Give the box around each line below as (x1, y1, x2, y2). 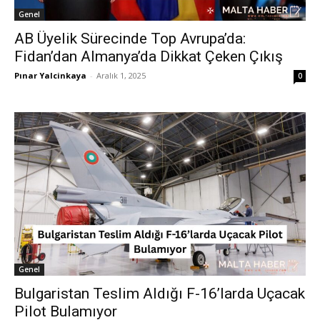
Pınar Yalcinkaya (14, 69, 86, 81)
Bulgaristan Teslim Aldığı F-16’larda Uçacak (14, 285, 305, 302)
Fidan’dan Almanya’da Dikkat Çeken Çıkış (14, 47, 283, 65)
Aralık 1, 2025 (96, 69, 146, 81)
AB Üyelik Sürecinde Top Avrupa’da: (14, 29, 246, 47)
